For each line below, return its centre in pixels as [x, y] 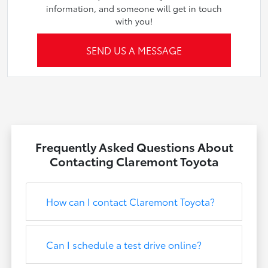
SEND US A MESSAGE [134, 50]
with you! [134, 21]
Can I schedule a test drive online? [124, 245]
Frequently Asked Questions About [134, 147]
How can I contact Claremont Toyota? [131, 202]
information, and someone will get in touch [134, 9]
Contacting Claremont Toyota [134, 161]
